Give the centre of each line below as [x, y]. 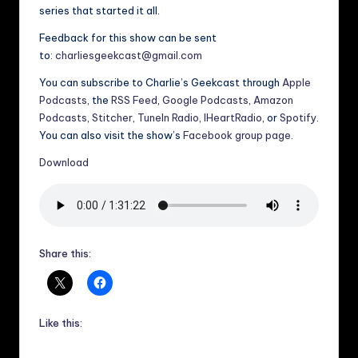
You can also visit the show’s [111, 135]
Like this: [61, 322]
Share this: [65, 253]
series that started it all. [99, 10]
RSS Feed [134, 99]
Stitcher [112, 117]
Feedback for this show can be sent [128, 37]
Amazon [273, 99]
